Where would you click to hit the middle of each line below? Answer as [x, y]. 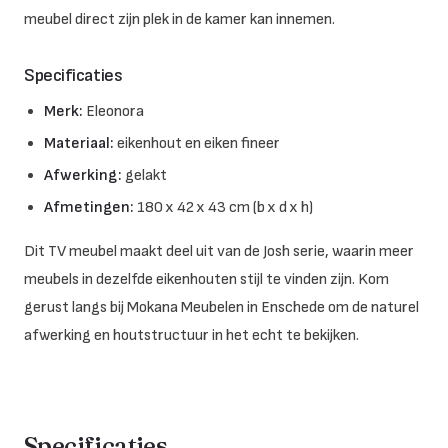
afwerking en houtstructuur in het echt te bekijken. [191, 335]
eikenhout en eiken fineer [197, 143]
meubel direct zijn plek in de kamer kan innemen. [179, 19]
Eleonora [113, 111]
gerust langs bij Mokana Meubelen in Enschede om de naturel [221, 307]
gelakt [144, 175]
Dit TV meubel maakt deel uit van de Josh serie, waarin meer [219, 251]
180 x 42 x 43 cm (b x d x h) [223, 207]
